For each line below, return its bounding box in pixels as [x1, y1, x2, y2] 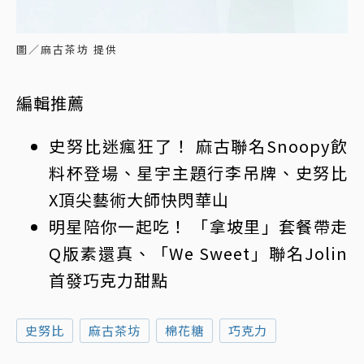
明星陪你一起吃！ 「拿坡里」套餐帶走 [49, 214, 348, 239]
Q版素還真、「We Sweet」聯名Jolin [49, 241, 348, 266]
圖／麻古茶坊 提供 [16, 41, 118, 58]
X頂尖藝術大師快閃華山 [49, 188, 229, 212]
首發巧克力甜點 [49, 268, 168, 292]
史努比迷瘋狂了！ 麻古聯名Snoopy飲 [49, 134, 348, 158]
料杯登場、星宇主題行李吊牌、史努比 [49, 161, 348, 185]
